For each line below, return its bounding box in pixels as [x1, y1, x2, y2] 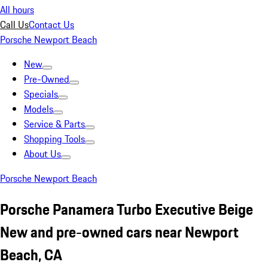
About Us [24, 147, 61, 161]
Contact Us [29, 17, 74, 32]
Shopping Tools [24, 132, 85, 146]
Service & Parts [24, 117, 85, 131]
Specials [24, 87, 58, 101]
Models [24, 102, 53, 116]
